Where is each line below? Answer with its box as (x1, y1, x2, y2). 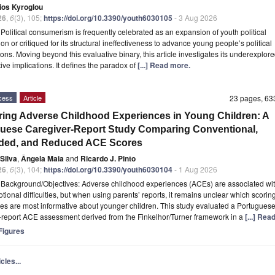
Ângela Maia (21, 152, 64, 164)
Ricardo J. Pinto (80, 152, 136, 164)
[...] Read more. (137, 59, 190, 71)
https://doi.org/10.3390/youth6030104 (44, 163, 172, 175)
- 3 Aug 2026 (172, 12, 217, 23)
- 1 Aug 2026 (172, 163, 217, 174)
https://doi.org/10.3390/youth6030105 (44, 12, 172, 23)
